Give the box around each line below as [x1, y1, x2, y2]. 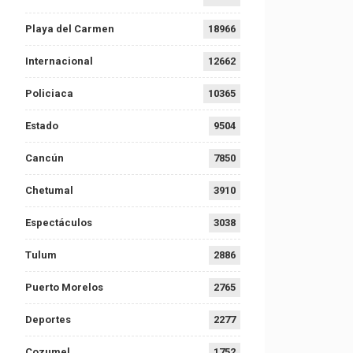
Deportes [24, 313, 71, 325]
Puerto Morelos [24, 281, 103, 293]
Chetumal [24, 184, 73, 196]
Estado [24, 119, 58, 132]
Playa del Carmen [24, 22, 114, 35]
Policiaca [24, 87, 73, 99]
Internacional [24, 54, 93, 67]
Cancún [24, 151, 64, 164]
